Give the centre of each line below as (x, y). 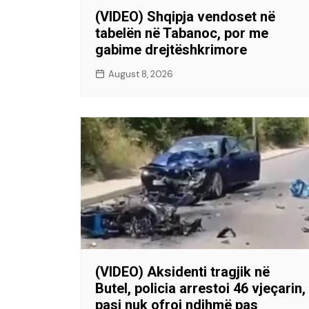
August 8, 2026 (141, 74)
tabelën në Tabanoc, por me (182, 33)
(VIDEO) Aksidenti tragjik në (182, 271)
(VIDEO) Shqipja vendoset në (185, 16)
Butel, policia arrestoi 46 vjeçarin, (200, 288)
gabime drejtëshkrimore (171, 49)
